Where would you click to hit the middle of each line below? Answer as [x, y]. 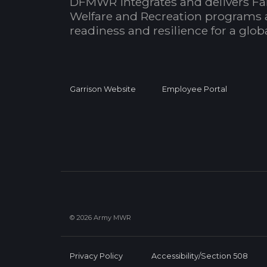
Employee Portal [195, 89]
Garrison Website [103, 89]
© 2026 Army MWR [100, 217]
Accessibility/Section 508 [200, 256]
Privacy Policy [96, 256]
